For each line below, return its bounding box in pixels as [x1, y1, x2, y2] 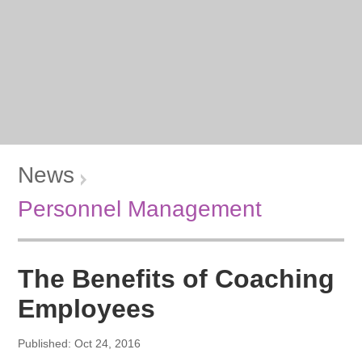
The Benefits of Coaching [18, 263, 335, 293]
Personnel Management [18, 196, 263, 221]
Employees [18, 293, 156, 323]
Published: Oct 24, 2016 [18, 336, 141, 350]
